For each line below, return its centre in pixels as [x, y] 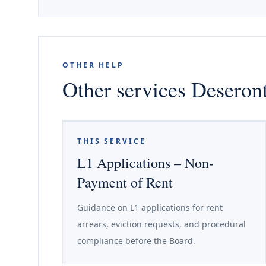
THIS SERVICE [112, 141]
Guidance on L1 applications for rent [150, 208]
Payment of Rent [125, 182]
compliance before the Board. [136, 241]
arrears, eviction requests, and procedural [161, 224]
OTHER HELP [93, 65]
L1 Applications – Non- [145, 163]
